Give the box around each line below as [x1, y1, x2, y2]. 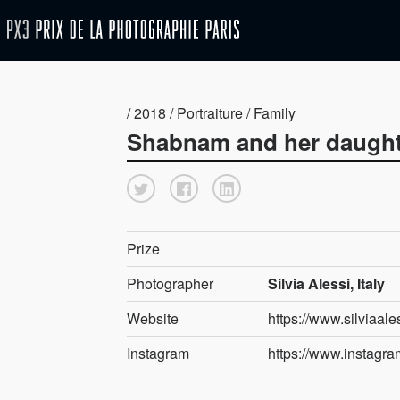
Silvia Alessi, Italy [268, 273, 386, 294]
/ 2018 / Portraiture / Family [127, 103, 296, 123]
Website [127, 308, 179, 329]
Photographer [127, 273, 213, 294]
